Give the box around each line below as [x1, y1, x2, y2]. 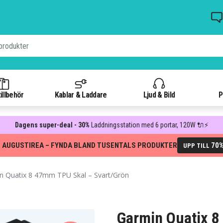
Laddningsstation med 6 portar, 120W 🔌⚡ [91, 121, 209, 129]
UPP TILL [183, 142, 211, 149]
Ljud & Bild [143, 90, 175, 100]
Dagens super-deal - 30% [14, 121, 91, 129]
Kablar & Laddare [54, 90, 107, 100]
